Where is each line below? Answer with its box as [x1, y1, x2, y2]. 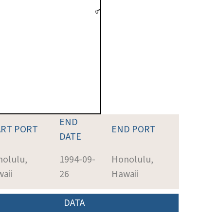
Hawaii [111, 167, 139, 181]
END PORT [111, 122, 156, 136]
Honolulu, [111, 152, 153, 166]
